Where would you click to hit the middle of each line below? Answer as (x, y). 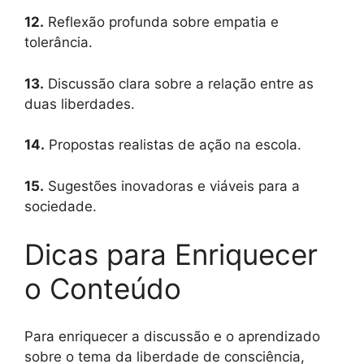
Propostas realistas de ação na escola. (173, 145)
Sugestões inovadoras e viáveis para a (172, 186)
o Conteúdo (103, 289)
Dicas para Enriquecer (171, 255)
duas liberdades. (80, 104)
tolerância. (58, 43)
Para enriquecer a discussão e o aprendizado (172, 336)
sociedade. (61, 206)
